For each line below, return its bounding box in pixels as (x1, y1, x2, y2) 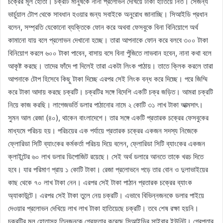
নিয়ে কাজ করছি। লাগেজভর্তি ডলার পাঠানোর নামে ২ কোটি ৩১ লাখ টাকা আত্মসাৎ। (8, 100, 203, 110)
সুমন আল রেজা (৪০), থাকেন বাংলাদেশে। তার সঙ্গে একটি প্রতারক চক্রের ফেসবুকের (8, 112, 209, 122)
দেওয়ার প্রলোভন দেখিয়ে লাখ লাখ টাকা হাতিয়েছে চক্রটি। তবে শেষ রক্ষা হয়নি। (8, 203, 199, 213)
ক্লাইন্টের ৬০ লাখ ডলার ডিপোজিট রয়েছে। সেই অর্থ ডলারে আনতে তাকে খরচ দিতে (8, 151, 204, 161)
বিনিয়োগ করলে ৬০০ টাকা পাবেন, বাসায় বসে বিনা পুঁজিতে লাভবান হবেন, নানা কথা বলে (8, 48, 212, 58)
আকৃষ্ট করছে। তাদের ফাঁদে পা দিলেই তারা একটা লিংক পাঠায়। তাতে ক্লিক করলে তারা (8, 61, 213, 71)
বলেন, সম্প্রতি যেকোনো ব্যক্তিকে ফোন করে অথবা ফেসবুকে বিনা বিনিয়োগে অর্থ (8, 22, 198, 32)
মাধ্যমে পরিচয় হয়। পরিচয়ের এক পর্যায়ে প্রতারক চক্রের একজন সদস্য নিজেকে (8, 125, 198, 135)
